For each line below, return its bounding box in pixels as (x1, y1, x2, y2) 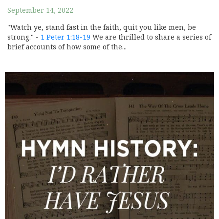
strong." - (7, 33, 41, 42)
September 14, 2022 (7, 6, 73, 15)
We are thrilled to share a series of (90, 33, 211, 42)
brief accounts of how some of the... (7, 43, 127, 51)
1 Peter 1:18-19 (41, 33, 90, 42)
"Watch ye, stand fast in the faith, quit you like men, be (7, 23, 196, 32)
